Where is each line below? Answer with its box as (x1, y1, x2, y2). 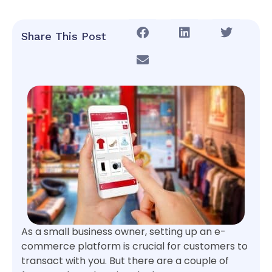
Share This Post (21, 30, 106, 42)
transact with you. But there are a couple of (21, 254, 229, 268)
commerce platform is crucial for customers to (21, 239, 248, 253)
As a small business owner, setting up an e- (21, 225, 226, 239)
